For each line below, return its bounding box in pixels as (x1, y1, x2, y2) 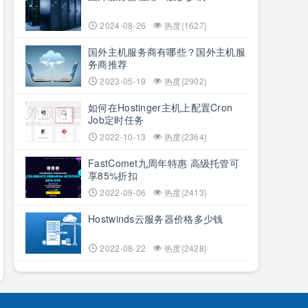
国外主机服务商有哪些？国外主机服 (88, 45, 245, 58)
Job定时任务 (88, 113, 144, 126)
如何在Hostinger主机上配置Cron (88, 100, 233, 114)
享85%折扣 (88, 168, 137, 182)
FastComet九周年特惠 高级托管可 (88, 156, 239, 170)
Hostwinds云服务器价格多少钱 (88, 212, 223, 225)
